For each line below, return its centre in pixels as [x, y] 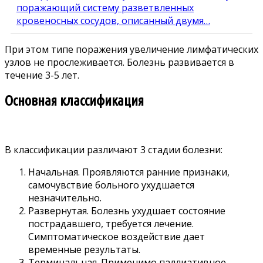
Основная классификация [74, 101]
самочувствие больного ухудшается [111, 185]
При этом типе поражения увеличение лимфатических [131, 49]
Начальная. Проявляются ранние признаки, [129, 172]
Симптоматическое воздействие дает [117, 237]
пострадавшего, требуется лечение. [111, 224]
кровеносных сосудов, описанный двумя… [113, 20]
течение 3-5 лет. [42, 75]
